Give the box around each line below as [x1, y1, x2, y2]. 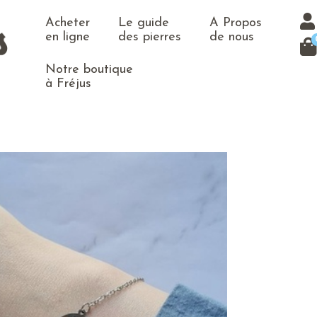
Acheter [45, 16, 90, 30]
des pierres [117, 30, 181, 44]
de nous [209, 30, 254, 44]
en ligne [45, 30, 90, 44]
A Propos [209, 16, 262, 30]
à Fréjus [45, 77, 91, 91]
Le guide [117, 16, 169, 30]
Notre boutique [45, 63, 133, 76]
